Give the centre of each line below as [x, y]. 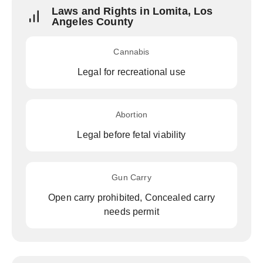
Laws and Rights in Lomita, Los [132, 11]
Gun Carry [131, 177]
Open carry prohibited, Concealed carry [131, 198]
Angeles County [93, 22]
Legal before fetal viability [131, 135]
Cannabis [131, 52]
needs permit [131, 212]
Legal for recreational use [131, 72]
